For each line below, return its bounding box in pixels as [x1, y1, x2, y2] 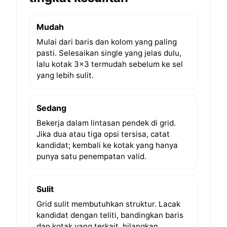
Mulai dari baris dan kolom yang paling [36, 36, 177, 47]
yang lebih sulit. [36, 70, 94, 80]
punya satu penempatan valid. [36, 151, 146, 161]
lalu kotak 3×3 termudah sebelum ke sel [36, 59, 183, 69]
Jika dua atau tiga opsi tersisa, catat [36, 129, 170, 139]
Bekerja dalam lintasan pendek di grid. [36, 118, 176, 128]
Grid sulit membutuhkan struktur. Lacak [36, 199, 180, 209]
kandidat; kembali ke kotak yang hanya [36, 140, 178, 150]
